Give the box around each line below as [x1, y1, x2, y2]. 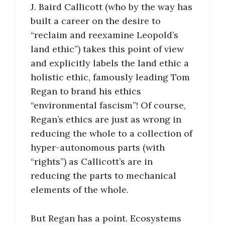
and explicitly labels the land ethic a [31, 57, 189, 69]
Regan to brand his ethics [31, 85, 141, 97]
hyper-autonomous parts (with [31, 142, 165, 154]
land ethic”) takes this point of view [31, 43, 184, 55]
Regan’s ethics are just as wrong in [31, 114, 181, 126]
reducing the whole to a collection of [31, 128, 192, 140]
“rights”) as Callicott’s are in [31, 156, 153, 168]
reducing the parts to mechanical [31, 170, 176, 182]
